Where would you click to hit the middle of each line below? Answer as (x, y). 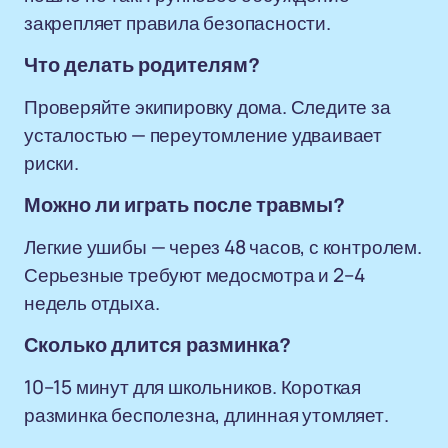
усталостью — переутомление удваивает (203, 135)
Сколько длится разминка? (157, 345)
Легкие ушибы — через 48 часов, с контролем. (223, 247)
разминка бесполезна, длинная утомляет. (206, 415)
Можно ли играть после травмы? (184, 205)
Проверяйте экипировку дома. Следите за (207, 107)
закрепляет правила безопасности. (177, 23)
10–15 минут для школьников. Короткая (193, 387)
